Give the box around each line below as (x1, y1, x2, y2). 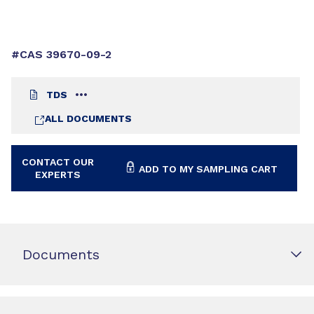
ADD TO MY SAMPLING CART (138, 163, 278, 175)
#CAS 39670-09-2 (11, 48, 111, 61)
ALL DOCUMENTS (45, 113, 132, 124)
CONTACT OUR (22, 156, 95, 168)
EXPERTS (35, 169, 81, 180)
